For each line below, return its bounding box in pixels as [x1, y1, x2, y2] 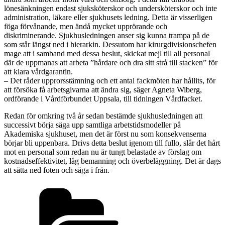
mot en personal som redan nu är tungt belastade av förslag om [4, 147, 201, 156]
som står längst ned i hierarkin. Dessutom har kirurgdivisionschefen [4, 40, 216, 49]
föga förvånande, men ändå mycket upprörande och [4, 22, 167, 31]
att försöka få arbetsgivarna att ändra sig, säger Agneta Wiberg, [4, 85, 202, 94]
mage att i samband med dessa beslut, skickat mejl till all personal [4, 49, 210, 58]
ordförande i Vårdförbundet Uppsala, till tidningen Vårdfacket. [4, 94, 202, 103]
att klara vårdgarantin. [4, 67, 73, 76]
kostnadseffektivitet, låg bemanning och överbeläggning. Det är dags [4, 156, 221, 165]
